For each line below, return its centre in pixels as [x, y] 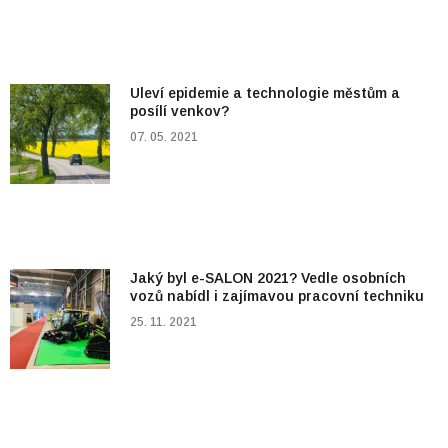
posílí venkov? [179, 111]
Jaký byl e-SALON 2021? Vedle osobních [268, 278]
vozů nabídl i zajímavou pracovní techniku [277, 296]
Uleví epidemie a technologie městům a [265, 93]
